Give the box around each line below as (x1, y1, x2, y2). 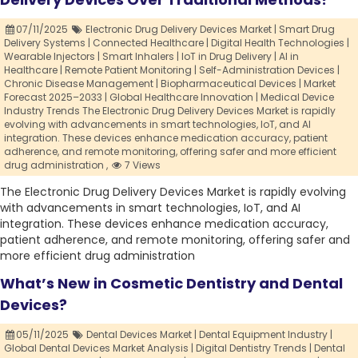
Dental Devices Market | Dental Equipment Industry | (86, 328, 332, 342)
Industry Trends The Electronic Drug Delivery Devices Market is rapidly (4, 104, 336, 118)
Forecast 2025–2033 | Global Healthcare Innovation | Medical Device (4, 90, 334, 105)
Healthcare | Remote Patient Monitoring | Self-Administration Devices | (4, 63, 340, 78)
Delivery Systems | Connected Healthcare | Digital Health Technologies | (4, 36, 349, 50)
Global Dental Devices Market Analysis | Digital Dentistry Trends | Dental (4, 341, 345, 356)
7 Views (122, 158, 161, 173)
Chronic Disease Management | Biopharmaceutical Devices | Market (4, 77, 336, 91)
